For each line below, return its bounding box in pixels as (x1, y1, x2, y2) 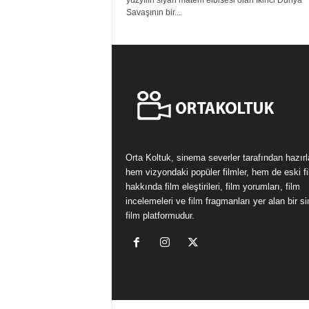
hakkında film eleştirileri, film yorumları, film (125, 181, 300, 192)
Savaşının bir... (126, 8, 181, 17)
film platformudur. (125, 210, 195, 221)
